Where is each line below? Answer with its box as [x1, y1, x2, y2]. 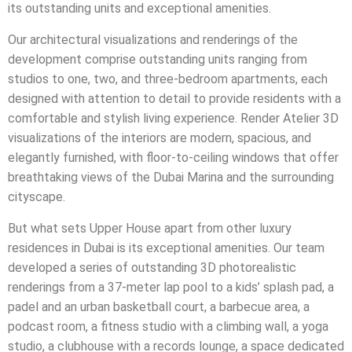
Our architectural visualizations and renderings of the [8, 32, 298, 47]
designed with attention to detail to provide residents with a [8, 91, 341, 106]
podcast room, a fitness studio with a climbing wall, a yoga [8, 319, 328, 334]
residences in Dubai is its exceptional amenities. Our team [8, 240, 324, 255]
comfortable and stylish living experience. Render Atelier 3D [8, 111, 339, 126]
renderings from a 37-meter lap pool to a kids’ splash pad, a [8, 280, 334, 295]
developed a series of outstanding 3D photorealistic [8, 260, 296, 275]
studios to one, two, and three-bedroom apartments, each [8, 71, 328, 86]
